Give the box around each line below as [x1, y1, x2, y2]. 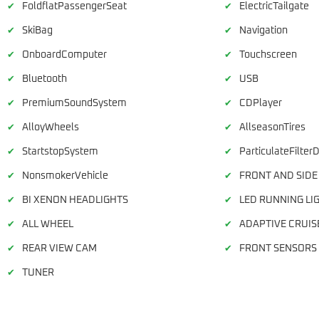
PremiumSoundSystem [22, 98, 127, 108]
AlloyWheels [22, 122, 79, 132]
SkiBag [22, 25, 53, 36]
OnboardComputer [22, 49, 107, 60]
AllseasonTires [239, 122, 305, 132]
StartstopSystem [22, 146, 98, 157]
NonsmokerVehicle [22, 170, 108, 181]
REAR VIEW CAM [22, 243, 97, 253]
